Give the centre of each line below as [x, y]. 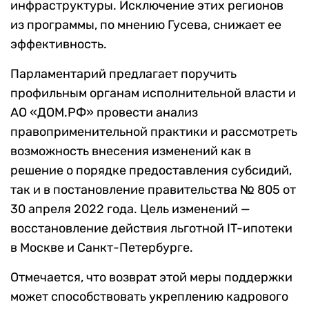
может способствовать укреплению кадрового [149, 297]
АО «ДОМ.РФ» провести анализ [104, 113]
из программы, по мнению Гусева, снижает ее [146, 25]
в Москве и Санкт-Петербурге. [102, 248]
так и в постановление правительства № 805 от [153, 190]
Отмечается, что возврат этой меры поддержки [151, 278]
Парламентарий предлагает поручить [123, 74]
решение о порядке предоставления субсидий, [151, 171]
